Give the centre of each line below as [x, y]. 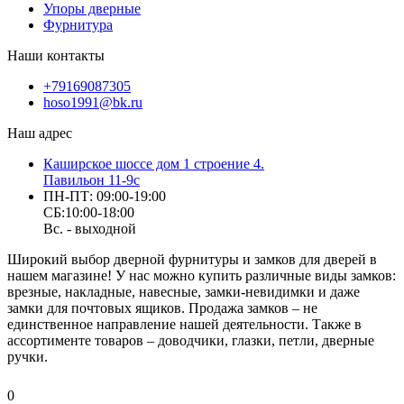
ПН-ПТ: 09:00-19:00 [105, 197]
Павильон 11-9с [92, 180]
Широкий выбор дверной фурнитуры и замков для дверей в [192, 260]
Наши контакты [56, 56]
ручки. [28, 357]
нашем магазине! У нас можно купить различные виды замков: [202, 276]
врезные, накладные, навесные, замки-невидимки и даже [184, 292]
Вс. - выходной [90, 229]
